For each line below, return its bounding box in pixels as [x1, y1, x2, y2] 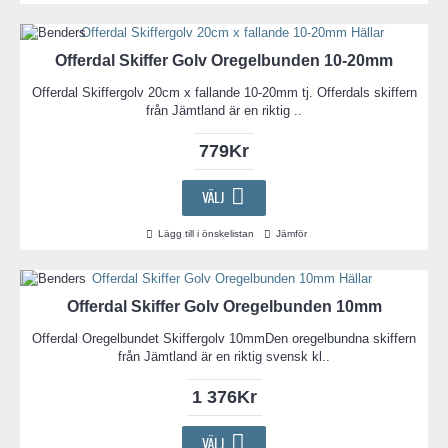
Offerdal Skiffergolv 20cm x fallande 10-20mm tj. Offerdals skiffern [31, 85, 417, 100]
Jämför [276, 227, 307, 239]
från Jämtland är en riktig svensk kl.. [118, 348, 330, 364]
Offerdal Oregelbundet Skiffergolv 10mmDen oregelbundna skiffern [32, 330, 416, 346]
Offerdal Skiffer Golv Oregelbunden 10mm [66, 297, 382, 315]
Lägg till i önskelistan [158, 227, 254, 239]
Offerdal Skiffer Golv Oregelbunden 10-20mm [55, 52, 393, 69]
